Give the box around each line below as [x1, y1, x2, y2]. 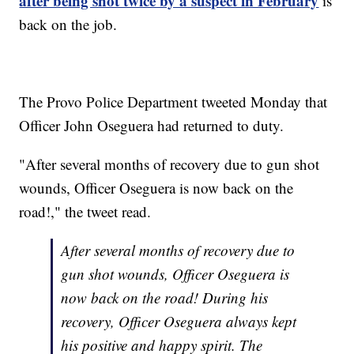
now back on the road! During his [61, 288, 269, 308]
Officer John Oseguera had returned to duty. [19, 115, 284, 136]
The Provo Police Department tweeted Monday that [19, 92, 328, 112]
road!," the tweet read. [19, 201, 152, 222]
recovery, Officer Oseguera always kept [61, 311, 297, 332]
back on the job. [19, 14, 118, 35]
